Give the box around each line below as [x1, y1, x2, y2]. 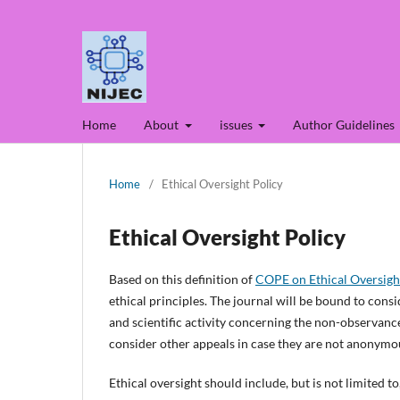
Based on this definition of [109, 271, 255, 287]
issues [219, 116, 255, 132]
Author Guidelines [293, 116, 395, 132]
